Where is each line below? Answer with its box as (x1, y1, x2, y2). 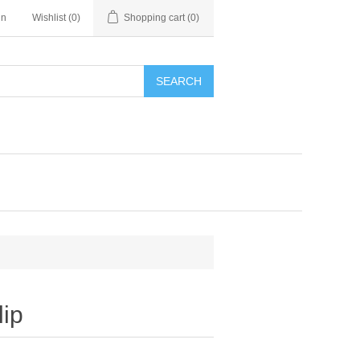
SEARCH (156, 75, 202, 88)
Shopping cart (124, 12, 185, 23)
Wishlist (32, 12, 66, 23)
